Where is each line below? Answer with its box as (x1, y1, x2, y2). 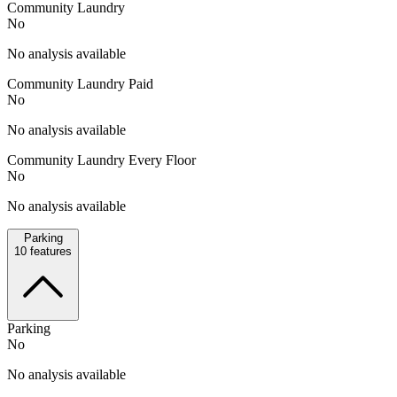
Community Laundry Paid (7, 75, 153, 91)
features (27, 244, 72, 258)
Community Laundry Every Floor (7, 152, 196, 167)
